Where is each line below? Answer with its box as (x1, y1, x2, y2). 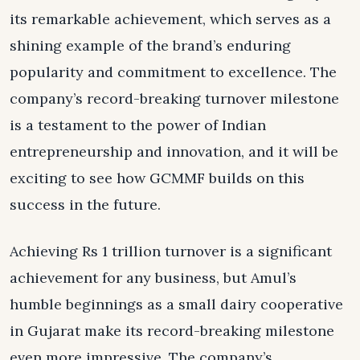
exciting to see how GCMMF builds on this (10, 169, 305, 188)
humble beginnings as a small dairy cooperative (10, 295, 343, 314)
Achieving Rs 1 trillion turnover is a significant (10, 242, 332, 261)
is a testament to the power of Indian (10, 116, 266, 135)
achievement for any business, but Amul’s (10, 268, 297, 288)
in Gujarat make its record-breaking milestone (10, 321, 334, 341)
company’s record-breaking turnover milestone (10, 89, 339, 108)
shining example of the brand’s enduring (10, 36, 291, 55)
